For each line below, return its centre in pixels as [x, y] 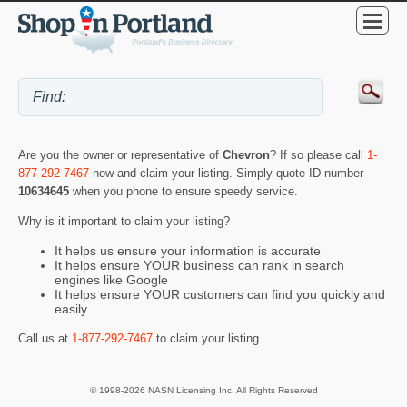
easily [71, 309]
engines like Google [111, 280]
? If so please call [318, 154]
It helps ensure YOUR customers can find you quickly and [220, 295]
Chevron [246, 154]
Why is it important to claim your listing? [124, 221]
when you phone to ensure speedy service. [185, 191]
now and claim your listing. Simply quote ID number [226, 173]
